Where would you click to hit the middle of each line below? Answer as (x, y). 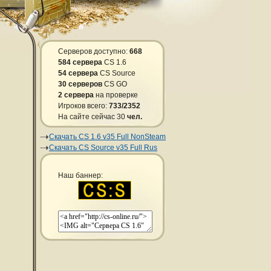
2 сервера (76, 95)
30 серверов (80, 84)
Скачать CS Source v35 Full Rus (103, 148)
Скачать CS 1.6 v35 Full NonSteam (107, 137)
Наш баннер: (80, 175)
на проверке (116, 95)
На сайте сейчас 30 (93, 117)
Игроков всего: (83, 106)
